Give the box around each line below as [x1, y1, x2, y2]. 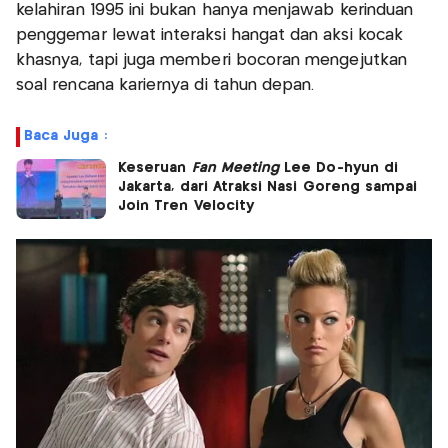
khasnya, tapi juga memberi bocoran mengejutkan [16, 53, 407, 69]
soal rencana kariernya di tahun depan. [16, 78, 315, 94]
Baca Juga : [24, 129, 107, 144]
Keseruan [118, 161, 192, 176]
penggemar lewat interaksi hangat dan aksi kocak [16, 28, 404, 44]
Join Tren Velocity [118, 199, 255, 214]
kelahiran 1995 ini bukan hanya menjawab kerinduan [16, 3, 414, 19]
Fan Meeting [191, 161, 280, 176]
